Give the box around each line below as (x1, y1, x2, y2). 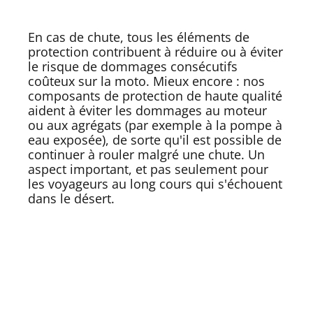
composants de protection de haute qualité (28, 87, 282, 104)
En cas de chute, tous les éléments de (28, 28, 249, 45)
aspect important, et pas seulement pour (28, 160, 268, 177)
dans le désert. (28, 189, 115, 207)
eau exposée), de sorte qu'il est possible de (28, 131, 282, 148)
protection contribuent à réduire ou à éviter (28, 43, 283, 60)
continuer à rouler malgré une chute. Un (28, 145, 265, 163)
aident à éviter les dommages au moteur (28, 101, 267, 119)
